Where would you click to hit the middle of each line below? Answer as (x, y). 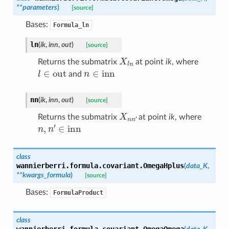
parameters (40, 7)
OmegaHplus (163, 165)
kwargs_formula (46, 175)
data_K (197, 166)
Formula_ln (71, 25)
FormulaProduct (78, 192)
